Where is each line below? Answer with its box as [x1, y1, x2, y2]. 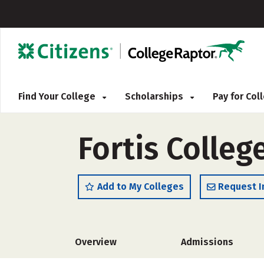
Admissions [180, 236, 233, 247]
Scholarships [125, 91, 186, 102]
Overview [75, 236, 117, 247]
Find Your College [18, 91, 98, 102]
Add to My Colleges [97, 181, 184, 192]
